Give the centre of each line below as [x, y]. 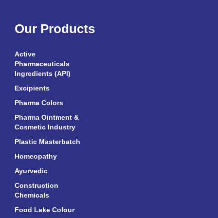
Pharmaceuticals [42, 64]
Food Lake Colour [45, 210]
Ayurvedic [31, 171]
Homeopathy [36, 156]
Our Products [55, 29]
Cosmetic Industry [45, 127]
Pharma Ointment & [47, 118]
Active [25, 54]
